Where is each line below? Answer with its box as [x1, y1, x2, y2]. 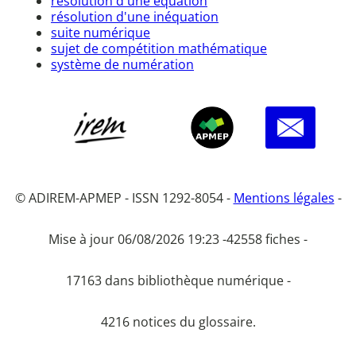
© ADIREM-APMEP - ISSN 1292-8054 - [14, 189, 234, 207]
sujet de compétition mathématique [51, 39, 267, 57]
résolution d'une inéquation [51, 7, 219, 25]
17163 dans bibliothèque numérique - [65, 272, 291, 290]
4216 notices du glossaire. [100, 313, 256, 331]
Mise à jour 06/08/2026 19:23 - [48, 230, 226, 249]
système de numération [51, 55, 194, 73]
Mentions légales [233, 189, 335, 207]
